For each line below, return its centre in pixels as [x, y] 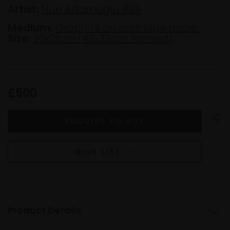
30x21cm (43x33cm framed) [103, 38]
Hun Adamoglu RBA [91, 9]
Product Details [44, 210]
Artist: [23, 9]
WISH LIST [98, 152]
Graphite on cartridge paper [128, 27]
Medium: [30, 27]
